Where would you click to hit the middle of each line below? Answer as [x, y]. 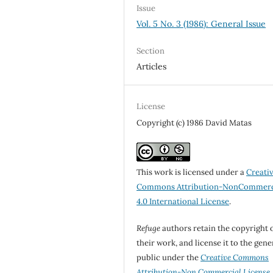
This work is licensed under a [192, 172]
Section [151, 51]
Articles [152, 66]
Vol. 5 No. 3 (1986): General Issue [201, 23]
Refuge [149, 228]
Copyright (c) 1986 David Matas [194, 122]
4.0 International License [183, 201]
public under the [169, 257]
